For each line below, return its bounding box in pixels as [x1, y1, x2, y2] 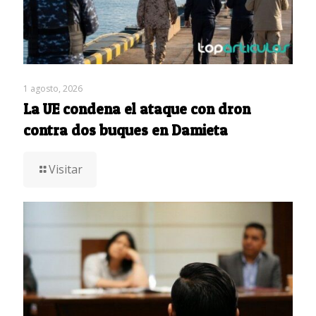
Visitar [49, 162, 83, 178]
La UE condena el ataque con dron [23, 100, 250, 119]
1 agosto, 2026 [23, 83, 83, 95]
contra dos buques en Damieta [23, 121, 228, 140]
